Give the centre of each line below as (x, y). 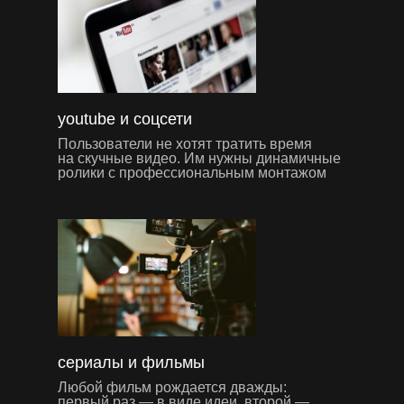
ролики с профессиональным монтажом (192, 172)
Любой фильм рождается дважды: (172, 387)
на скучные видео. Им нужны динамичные (199, 158)
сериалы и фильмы (131, 362)
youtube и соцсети (125, 119)
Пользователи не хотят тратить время (185, 143)
